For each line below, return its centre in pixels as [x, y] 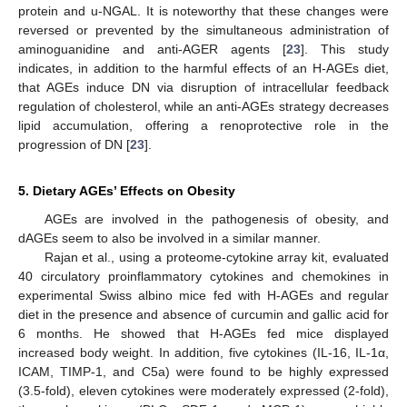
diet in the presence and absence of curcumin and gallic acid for [203, 314]
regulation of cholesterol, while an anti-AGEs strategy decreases [203, 106]
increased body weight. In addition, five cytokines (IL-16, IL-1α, [203, 352]
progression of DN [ [74, 144]
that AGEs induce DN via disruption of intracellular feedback [203, 87]
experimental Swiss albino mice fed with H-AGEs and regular [203, 295]
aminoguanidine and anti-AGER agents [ [152, 49]
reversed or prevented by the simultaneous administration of [203, 30]
